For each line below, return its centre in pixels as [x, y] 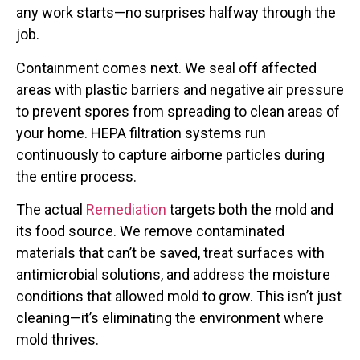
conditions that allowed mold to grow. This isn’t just [179, 297]
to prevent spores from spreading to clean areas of [178, 111]
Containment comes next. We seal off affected [166, 67]
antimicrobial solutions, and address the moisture [173, 275]
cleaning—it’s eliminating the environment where [170, 318]
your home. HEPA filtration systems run [141, 133]
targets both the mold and [250, 210]
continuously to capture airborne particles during [170, 154]
